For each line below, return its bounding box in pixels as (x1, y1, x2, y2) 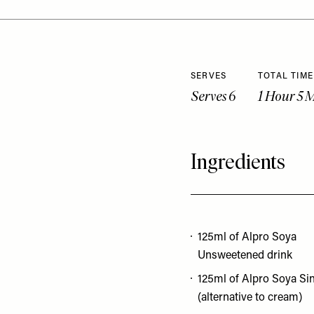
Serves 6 (191, 88, 235, 104)
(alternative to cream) (198, 292, 302, 303)
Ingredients (191, 149, 285, 175)
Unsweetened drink (198, 250, 292, 261)
